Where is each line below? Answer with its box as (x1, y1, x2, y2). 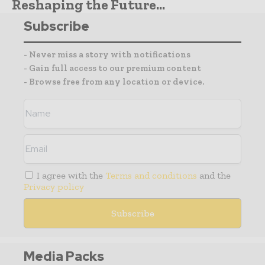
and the (197, 169, 231, 181)
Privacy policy (24, 180, 84, 192)
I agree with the (34, 169, 106, 181)
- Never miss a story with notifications (24, 49, 190, 60)
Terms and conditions (105, 169, 198, 181)
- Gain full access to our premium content (24, 62, 201, 73)
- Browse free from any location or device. (24, 76, 204, 87)
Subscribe (24, 17, 89, 35)
